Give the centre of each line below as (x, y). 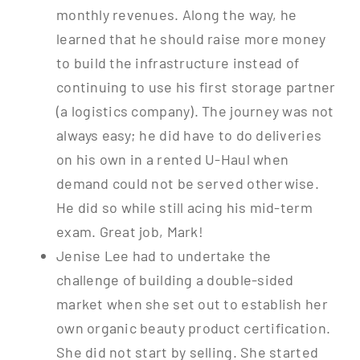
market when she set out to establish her (192, 304)
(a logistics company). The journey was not (195, 111)
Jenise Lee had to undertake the (164, 256)
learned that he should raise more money (191, 39)
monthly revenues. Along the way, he (176, 15)
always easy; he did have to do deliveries (189, 135)
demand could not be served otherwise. (187, 184)
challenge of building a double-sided (175, 280)
